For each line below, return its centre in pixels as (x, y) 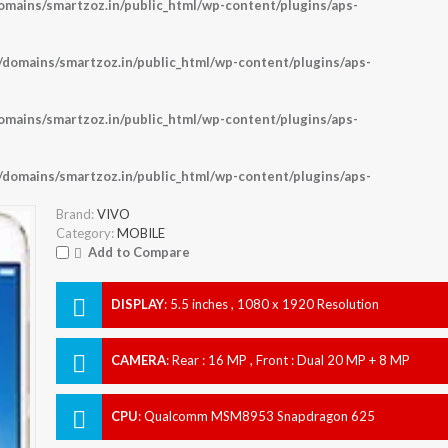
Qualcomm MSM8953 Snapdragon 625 (259, 415)
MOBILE (140, 232)
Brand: (74, 213)
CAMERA (138, 359)
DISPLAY (137, 303)
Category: (84, 232)
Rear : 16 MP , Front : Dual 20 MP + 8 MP (290, 359)
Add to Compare (138, 251)
